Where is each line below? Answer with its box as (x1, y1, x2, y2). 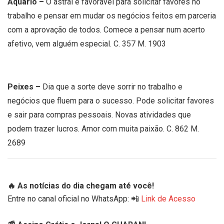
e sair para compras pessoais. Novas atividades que (7, 109, 191, 119)
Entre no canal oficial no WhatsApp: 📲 (7, 193, 141, 203)
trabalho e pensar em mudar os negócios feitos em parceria (7, 10, 216, 20)
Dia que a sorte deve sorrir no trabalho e (42, 81, 182, 91)
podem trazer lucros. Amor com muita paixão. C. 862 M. (7, 123, 199, 133)
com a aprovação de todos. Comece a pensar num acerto (7, 24, 205, 34)
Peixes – (7, 81, 42, 91)
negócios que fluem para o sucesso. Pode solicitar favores (7, 95, 214, 105)
